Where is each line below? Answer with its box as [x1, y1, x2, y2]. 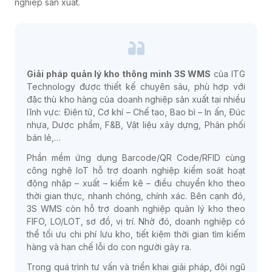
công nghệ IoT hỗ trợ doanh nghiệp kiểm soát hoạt [27, 165, 245, 176]
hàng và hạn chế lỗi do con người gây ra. [27, 242, 191, 253]
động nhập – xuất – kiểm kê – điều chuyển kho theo [27, 178, 245, 189]
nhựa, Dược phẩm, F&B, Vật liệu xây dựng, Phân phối [27, 120, 245, 131]
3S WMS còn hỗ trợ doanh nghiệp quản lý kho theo [27, 203, 245, 214]
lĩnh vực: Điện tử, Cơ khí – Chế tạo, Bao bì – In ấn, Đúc [27, 107, 245, 118]
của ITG [211, 69, 246, 80]
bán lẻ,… [27, 132, 61, 143]
